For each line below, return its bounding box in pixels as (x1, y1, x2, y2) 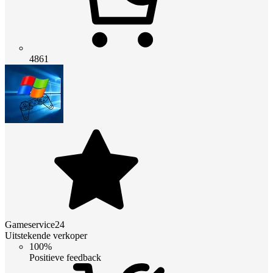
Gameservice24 (5, 219, 65, 230)
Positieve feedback (29, 252, 101, 263)
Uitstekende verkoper (5, 230, 87, 241)
